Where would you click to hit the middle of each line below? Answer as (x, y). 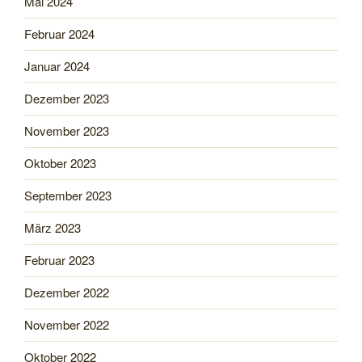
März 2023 (53, 228)
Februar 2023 (59, 260)
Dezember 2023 (67, 99)
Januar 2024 (57, 66)
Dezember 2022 (67, 293)
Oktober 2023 (60, 163)
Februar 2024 (59, 34)
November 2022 (67, 325)
